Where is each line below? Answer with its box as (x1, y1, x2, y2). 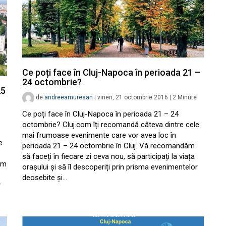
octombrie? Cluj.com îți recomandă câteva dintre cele (22, 120, 199, 130)
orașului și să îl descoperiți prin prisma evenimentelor (22, 162, 198, 172)
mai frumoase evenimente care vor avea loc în (22, 131, 176, 140)
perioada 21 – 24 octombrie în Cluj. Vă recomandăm (22, 141, 195, 151)
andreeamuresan (44, 94, 93, 101)
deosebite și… (22, 173, 67, 183)
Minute (178, 94, 197, 101)
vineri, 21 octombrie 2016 (97, 94, 168, 101)
